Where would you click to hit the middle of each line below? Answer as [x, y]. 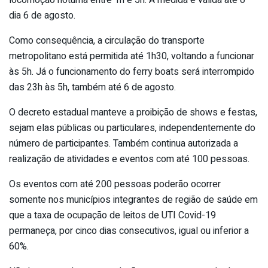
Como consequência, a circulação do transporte [107, 40]
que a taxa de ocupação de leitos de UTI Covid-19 [112, 215]
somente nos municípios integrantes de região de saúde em [133, 200]
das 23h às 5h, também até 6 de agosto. [92, 87]
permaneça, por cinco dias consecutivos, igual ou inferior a [129, 231]
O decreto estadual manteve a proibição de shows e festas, [133, 112]
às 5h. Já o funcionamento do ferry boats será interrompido [132, 71]
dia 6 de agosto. [42, 15]
